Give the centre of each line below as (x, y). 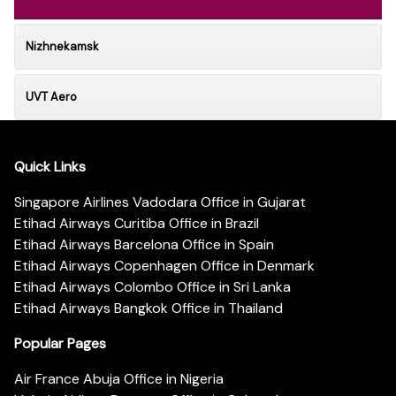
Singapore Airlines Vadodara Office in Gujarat (160, 202)
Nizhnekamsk (62, 46)
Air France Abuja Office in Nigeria (119, 379)
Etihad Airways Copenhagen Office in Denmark (164, 266)
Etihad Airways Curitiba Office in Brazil (137, 224)
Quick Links (50, 167)
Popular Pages (60, 344)
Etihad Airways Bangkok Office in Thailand (148, 308)
